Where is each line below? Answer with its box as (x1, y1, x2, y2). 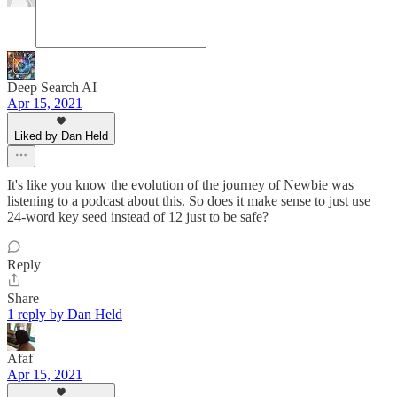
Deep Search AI (7, 80, 97, 96)
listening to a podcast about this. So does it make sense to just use (7, 193, 370, 209)
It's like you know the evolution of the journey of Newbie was (7, 177, 354, 193)
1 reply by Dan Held (7, 307, 122, 323)
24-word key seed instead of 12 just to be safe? (7, 209, 269, 225)
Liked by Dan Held (14, 129, 108, 144)
